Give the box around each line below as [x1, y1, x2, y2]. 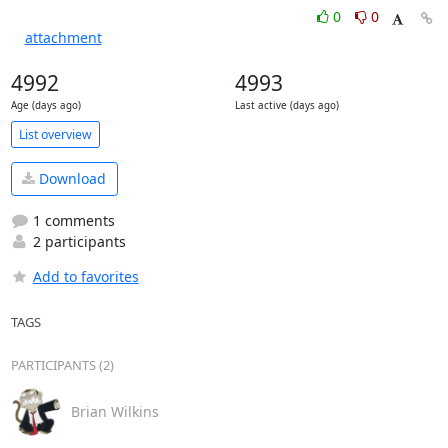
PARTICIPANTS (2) [10, 355, 114, 374]
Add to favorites [32, 266, 139, 286]
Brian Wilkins [70, 402, 159, 421]
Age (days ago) [10, 99, 81, 112]
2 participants [28, 231, 126, 251]
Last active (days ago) [234, 99, 339, 112]
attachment [24, 28, 102, 47]
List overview [18, 125, 92, 143]
